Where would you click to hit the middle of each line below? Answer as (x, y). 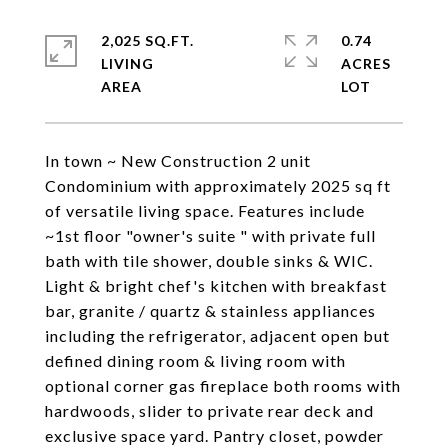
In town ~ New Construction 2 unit (178, 160)
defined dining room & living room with (195, 360)
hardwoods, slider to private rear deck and (209, 410)
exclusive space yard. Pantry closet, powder (214, 435)
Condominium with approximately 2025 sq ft (218, 185)
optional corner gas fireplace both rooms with (223, 385)
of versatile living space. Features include (205, 210)
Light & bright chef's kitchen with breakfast (216, 285)
